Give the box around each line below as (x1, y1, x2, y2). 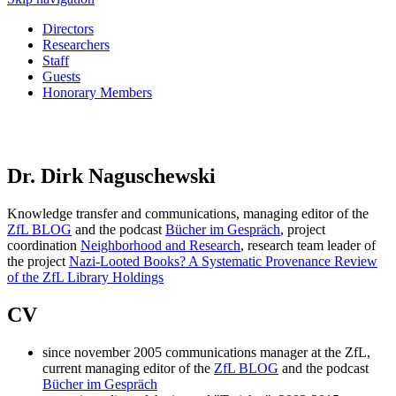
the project (7, 253, 65, 269)
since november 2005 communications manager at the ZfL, (42, 344, 370, 360)
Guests (42, 69, 80, 84)
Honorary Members (42, 85, 152, 100)
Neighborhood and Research (80, 237, 240, 253)
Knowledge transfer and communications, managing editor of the (7, 205, 369, 221)
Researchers (42, 37, 110, 52)
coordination (7, 237, 80, 253)
